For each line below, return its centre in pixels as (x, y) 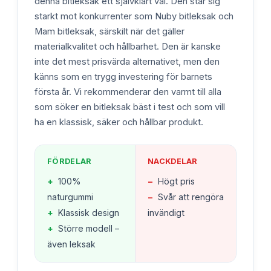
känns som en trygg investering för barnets (123, 77)
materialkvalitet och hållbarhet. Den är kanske (128, 47)
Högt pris (176, 181)
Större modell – (89, 229)
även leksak (71, 244)
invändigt (166, 213)
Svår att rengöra (191, 197)
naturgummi (70, 197)
